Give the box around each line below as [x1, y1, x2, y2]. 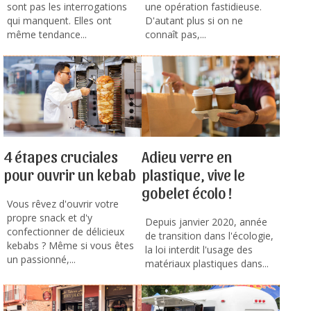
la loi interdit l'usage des [145, 243, 253, 257]
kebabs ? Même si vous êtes [7, 239, 134, 253]
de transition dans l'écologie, [145, 229, 274, 243]
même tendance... [7, 28, 87, 42]
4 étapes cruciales [3, 147, 118, 166]
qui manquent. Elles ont [7, 14, 112, 28]
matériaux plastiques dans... [145, 257, 269, 271]
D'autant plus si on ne [145, 14, 243, 28]
